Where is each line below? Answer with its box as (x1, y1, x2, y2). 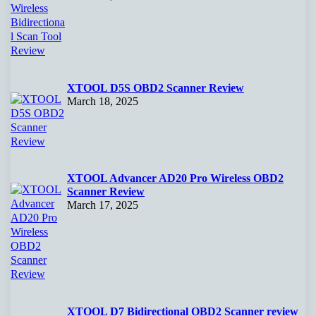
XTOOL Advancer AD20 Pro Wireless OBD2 (67, 171, 284, 186)
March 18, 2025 (67, 94, 139, 108)
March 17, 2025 (67, 198, 139, 212)
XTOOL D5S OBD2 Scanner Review (67, 80, 245, 95)
